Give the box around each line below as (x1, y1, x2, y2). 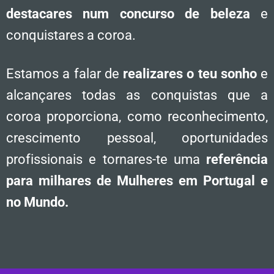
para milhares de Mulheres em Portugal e (6, 172, 268, 188)
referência (206, 151, 268, 167)
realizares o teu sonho (123, 65, 257, 81)
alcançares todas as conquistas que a (6, 87, 268, 103)
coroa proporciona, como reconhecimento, (6, 108, 268, 124)
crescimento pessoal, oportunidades (6, 130, 268, 146)
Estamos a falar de (6, 65, 123, 81)
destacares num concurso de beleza (6, 6, 250, 21)
